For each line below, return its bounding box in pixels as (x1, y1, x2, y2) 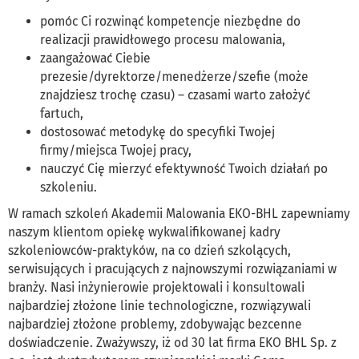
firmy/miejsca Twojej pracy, (40, 143, 198, 159)
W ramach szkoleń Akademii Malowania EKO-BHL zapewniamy (8, 206, 350, 222)
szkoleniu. (40, 179, 97, 196)
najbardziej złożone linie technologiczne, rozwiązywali (8, 298, 311, 314)
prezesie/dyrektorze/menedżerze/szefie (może (40, 69, 309, 85)
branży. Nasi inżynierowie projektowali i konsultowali (8, 280, 305, 296)
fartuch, (40, 106, 83, 122)
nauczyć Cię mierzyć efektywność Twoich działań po (40, 161, 328, 177)
